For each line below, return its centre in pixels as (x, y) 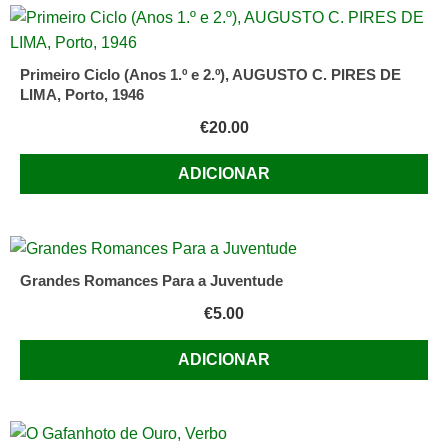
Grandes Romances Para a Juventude (151, 280)
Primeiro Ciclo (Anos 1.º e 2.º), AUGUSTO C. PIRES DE (210, 75)
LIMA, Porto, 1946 (82, 95)
